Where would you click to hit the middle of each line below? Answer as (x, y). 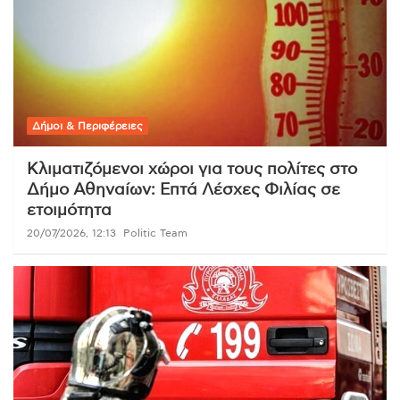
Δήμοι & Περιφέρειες (87, 125)
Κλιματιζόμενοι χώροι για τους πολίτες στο (192, 169)
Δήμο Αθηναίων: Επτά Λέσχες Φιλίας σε (183, 190)
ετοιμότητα (69, 210)
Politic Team (155, 233)
